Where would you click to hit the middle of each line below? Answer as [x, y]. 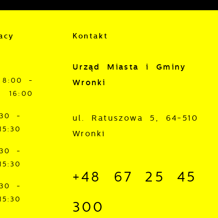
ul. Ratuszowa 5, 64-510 [135, 118]
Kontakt [90, 36]
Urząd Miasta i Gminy [129, 67]
